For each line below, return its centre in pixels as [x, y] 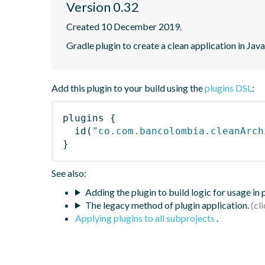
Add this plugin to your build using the [128, 88]
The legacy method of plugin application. [167, 205]
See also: [69, 173]
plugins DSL [228, 88]
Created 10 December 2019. [124, 26]
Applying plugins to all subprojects [146, 218]
